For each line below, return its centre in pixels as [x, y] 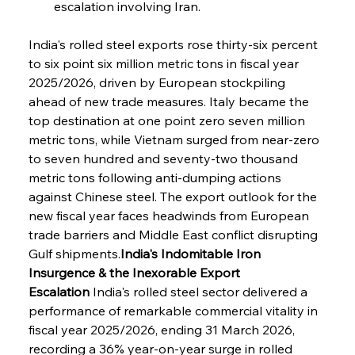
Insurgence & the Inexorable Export [136, 272]
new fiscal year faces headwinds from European [170, 215]
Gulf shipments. [74, 253]
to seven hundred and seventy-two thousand [164, 158]
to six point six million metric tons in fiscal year [165, 63]
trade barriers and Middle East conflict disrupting [174, 234]
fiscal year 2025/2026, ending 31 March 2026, [163, 329]
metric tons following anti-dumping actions [156, 177]
